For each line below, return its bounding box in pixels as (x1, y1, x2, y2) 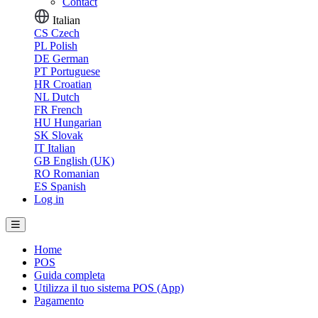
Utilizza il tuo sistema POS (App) (34, 281, 184, 294)
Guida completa (34, 268, 105, 281)
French (51, 103, 82, 116)
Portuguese (50, 65, 100, 77)
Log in (34, 192, 64, 205)
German (53, 52, 89, 65)
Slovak (52, 128, 83, 141)
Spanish (50, 180, 86, 192)
